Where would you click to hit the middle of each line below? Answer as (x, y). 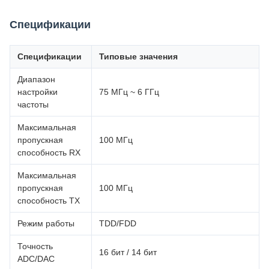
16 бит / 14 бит (128, 252)
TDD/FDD (118, 223)
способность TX (49, 201)
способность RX (49, 153)
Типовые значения (138, 56)
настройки (38, 92)
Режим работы (46, 223)
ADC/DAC (36, 259)
